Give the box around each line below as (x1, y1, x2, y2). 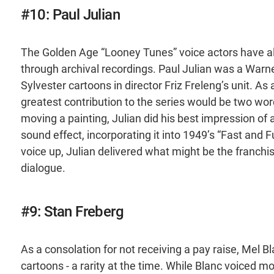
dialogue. (20, 161, 65, 174)
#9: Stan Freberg (20, 202, 124, 220)
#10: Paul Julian (20, 6, 120, 23)
